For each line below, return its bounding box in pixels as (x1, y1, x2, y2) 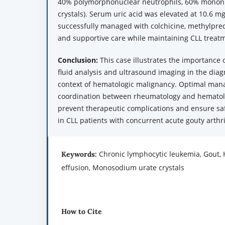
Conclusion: (58, 55, 98, 65)
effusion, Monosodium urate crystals (61, 163, 184, 173)
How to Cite (61, 207, 102, 216)
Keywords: (61, 150, 99, 159)
